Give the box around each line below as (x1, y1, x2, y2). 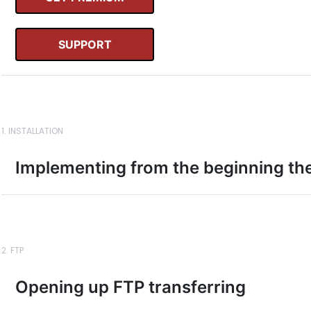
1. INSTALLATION (1, 125, 63, 137)
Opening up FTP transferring (15, 277, 246, 297)
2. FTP (1, 244, 24, 256)
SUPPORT (58, 37, 112, 51)
